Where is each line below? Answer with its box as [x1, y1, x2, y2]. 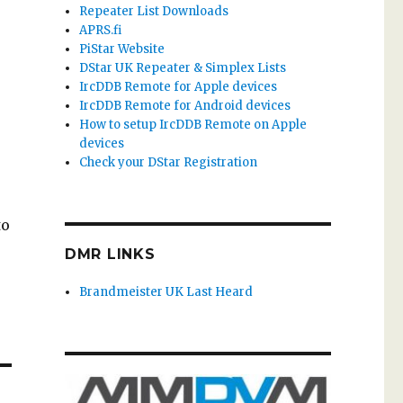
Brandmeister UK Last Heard [79, 283, 254, 300]
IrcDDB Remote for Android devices [79, 97, 291, 113]
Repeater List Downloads [79, 3, 229, 19]
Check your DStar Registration [79, 154, 258, 170]
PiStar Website [79, 40, 166, 57]
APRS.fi [79, 22, 122, 38]
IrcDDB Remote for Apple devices [79, 78, 278, 94]
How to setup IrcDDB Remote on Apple [79, 116, 308, 132]
